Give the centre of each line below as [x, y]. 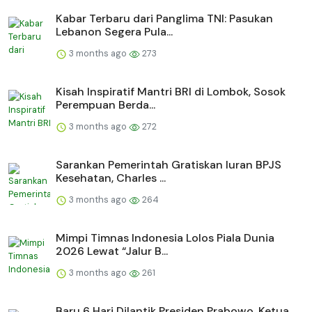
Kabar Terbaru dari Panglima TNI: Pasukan [164, 19]
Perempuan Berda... [106, 105]
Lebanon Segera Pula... [114, 32]
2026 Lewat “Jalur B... [112, 251]
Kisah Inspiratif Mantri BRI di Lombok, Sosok [171, 92]
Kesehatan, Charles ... [111, 178]
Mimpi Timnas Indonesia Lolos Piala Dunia [165, 238]
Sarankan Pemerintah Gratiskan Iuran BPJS [169, 165]
